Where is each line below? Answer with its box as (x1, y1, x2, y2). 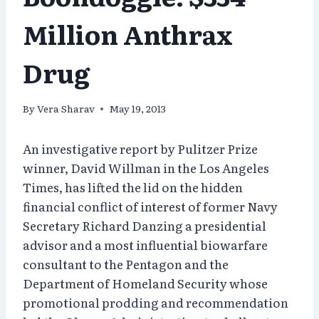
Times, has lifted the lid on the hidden (23, 178, 243, 197)
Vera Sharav (37, 101, 95, 116)
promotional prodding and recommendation (23, 293, 288, 312)
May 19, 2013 (109, 101, 167, 116)
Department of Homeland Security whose (23, 274, 268, 293)
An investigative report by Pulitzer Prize (23, 140, 258, 158)
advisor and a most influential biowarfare (23, 236, 268, 254)
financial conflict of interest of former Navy (23, 197, 278, 216)
